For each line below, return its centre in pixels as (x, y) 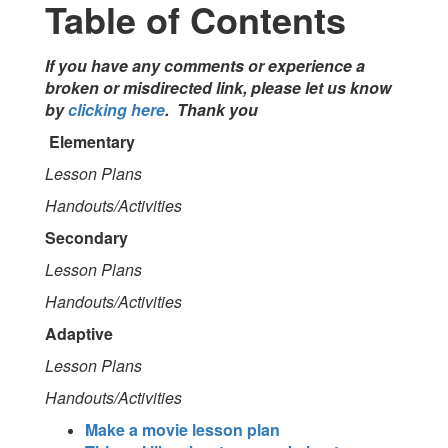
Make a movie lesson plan (182, 429)
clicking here (116, 109)
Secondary (86, 237)
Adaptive (79, 333)
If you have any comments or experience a (205, 65)
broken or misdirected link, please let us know (218, 87)
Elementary (92, 141)
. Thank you (211, 109)
